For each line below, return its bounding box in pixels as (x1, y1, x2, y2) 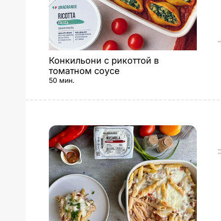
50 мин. (49, 76, 74, 84)
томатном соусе (49, 66, 120, 76)
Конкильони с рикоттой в (49, 55, 159, 66)
